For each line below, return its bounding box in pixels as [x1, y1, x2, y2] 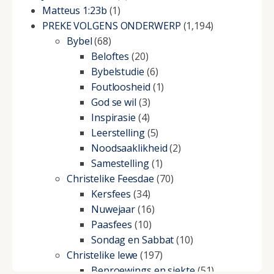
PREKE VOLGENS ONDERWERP [42, 18, 181, 32]
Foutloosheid [91, 80, 150, 94]
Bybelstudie [91, 64, 144, 78]
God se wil [91, 95, 136, 109]
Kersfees [91, 187, 131, 201]
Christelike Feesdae [66, 171, 155, 185]
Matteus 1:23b [42, 3, 107, 17]
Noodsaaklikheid [91, 141, 168, 155]
